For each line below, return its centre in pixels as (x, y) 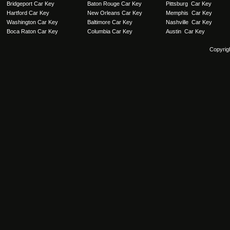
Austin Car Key (185, 31)
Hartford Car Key (28, 13)
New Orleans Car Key (115, 13)
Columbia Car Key (110, 31)
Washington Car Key (32, 22)
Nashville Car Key (189, 22)
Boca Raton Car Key (32, 31)
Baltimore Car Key (110, 22)
